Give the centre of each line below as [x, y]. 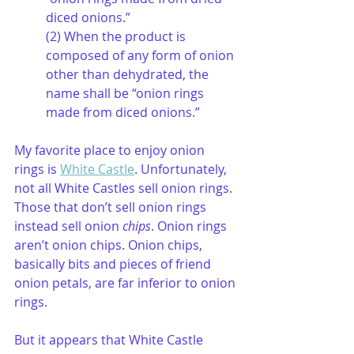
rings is [37, 169]
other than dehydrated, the [129, 74]
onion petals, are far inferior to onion [126, 283]
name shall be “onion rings [126, 93]
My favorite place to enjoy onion [111, 150]
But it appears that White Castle [110, 340]
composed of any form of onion [141, 55]
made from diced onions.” [123, 112]
